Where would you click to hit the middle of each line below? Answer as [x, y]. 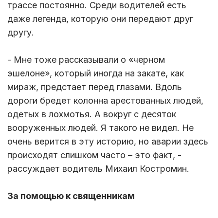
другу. [22, 33]
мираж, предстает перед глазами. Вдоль [95, 87]
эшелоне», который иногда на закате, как [96, 73]
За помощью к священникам [71, 196]
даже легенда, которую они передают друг [100, 19]
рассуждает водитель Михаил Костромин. [100, 169]
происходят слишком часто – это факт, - [94, 155]
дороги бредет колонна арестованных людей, [105, 101]
